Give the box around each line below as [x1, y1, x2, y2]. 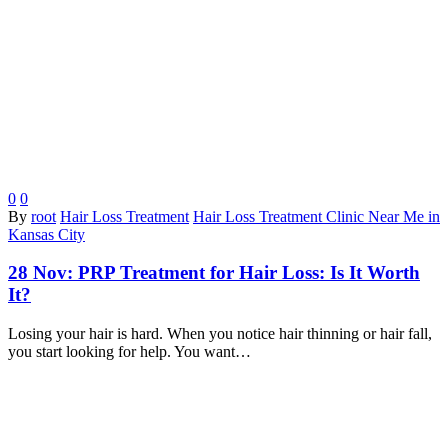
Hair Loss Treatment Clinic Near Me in [193, 207, 440, 225]
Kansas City [8, 225, 85, 243]
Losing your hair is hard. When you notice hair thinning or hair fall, [8, 325, 432, 343]
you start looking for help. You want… [8, 343, 251, 361]
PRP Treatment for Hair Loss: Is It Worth [78, 262, 420, 284]
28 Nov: [8, 262, 78, 284]
